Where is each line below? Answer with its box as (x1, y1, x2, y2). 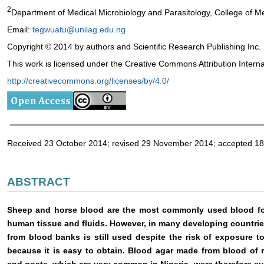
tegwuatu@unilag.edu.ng (32, 24, 126, 34)
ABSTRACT (7, 176, 70, 189)
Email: (7, 24, 32, 34)
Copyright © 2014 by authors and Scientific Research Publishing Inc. (7, 41, 261, 51)
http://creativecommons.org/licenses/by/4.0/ (7, 75, 169, 85)
